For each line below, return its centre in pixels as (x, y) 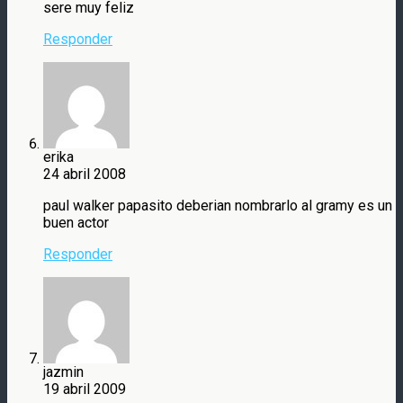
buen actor (76, 222)
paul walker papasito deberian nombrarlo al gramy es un (218, 205)
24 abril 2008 (85, 174)
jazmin (63, 372)
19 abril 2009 (85, 389)
